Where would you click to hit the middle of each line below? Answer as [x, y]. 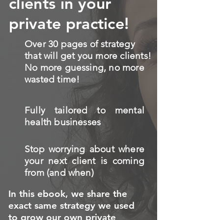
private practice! [69, 23]
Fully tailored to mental [84, 110]
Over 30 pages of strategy [80, 44]
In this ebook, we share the [68, 194]
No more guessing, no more [84, 68]
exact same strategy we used [71, 206]
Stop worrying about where [84, 149]
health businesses [63, 122]
